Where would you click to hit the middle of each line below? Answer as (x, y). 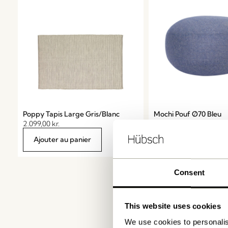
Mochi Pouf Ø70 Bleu (187, 114)
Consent (189, 173)
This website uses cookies (173, 206)
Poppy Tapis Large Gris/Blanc (71, 114)
